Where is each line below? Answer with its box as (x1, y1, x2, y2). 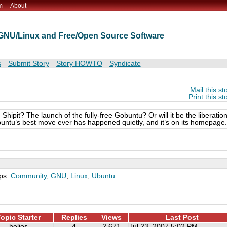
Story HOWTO (56, 60, 102, 68)
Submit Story (8, 60, 49, 68)
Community (10, 172, 47, 180)
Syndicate (109, 60, 141, 68)
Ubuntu (91, 172, 115, 180)
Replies (61, 213, 87, 221)
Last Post (165, 213, 199, 221)
